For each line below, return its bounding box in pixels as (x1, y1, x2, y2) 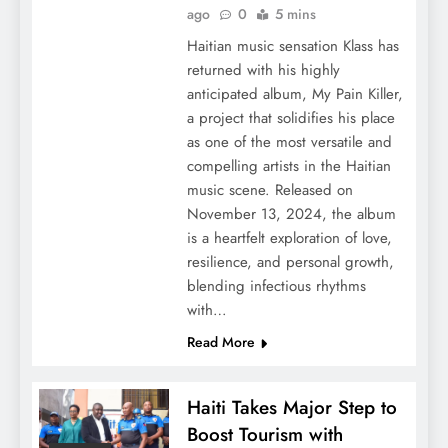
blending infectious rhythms (186, 275, 366, 298)
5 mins (274, 4, 316, 25)
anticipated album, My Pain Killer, (186, 83, 403, 106)
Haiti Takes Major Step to (186, 394, 397, 422)
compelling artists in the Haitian (186, 155, 391, 178)
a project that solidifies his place (186, 107, 395, 130)
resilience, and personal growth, (186, 251, 394, 274)
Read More (186, 332, 255, 353)
